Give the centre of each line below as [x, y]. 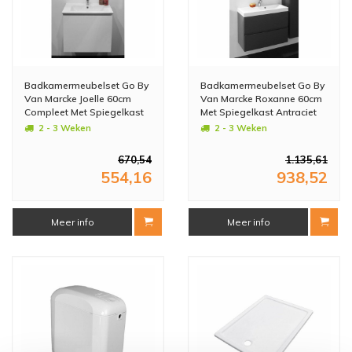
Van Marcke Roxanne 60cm [261, 98]
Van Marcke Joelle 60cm [78, 98]
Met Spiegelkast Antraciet [258, 112]
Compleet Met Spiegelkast [84, 112]
